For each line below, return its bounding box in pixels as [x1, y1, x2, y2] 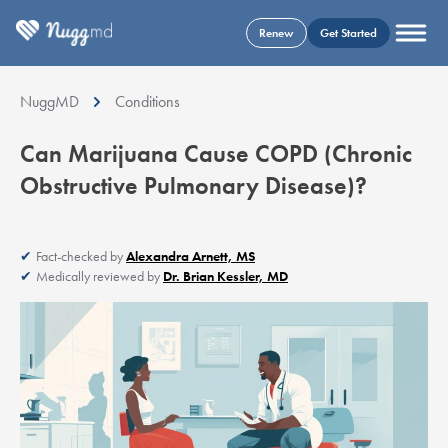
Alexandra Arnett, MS [126, 246, 255, 265]
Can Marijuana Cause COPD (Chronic [20, 137, 412, 169]
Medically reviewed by [36, 266, 163, 285]
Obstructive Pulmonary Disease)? [20, 169, 367, 201]
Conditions [115, 90, 180, 112]
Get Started [320, 24, 377, 41]
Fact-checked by [36, 246, 126, 265]
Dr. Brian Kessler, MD [163, 266, 288, 285]
